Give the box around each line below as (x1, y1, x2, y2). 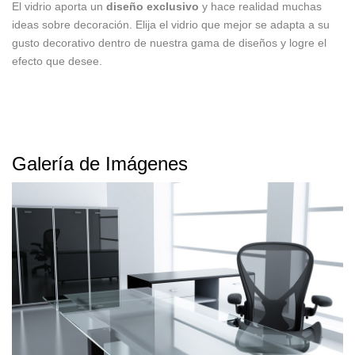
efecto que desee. (12, 55, 102, 67)
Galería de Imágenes (12, 153, 188, 174)
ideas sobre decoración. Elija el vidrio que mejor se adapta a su (12, 18, 330, 31)
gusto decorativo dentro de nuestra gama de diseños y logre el (12, 36, 326, 49)
